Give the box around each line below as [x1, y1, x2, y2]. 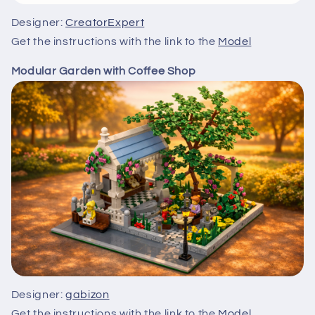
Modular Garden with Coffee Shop [11, 65, 196, 77]
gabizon [65, 288, 110, 300]
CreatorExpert [65, 16, 145, 28]
